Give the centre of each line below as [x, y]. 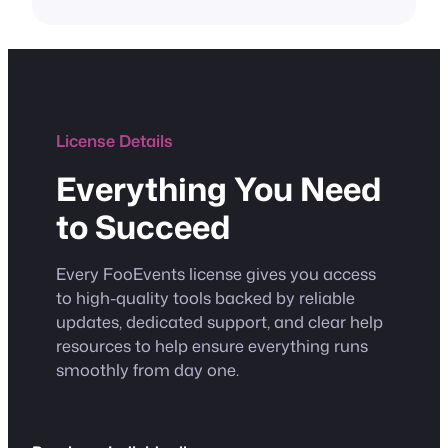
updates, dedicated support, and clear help [219, 322]
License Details [114, 141]
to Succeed [143, 226]
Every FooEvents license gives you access [216, 274]
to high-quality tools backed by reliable [205, 298]
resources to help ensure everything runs [212, 346]
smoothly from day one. [147, 370]
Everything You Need [218, 188]
